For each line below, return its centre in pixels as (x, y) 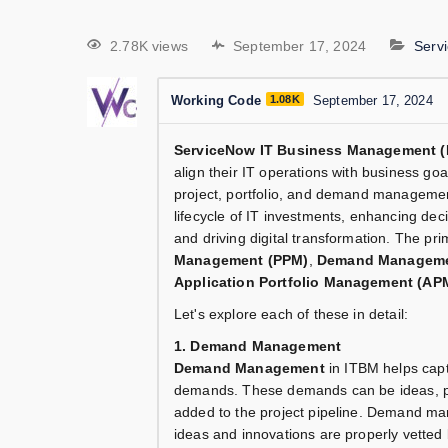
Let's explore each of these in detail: (291, 314)
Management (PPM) (241, 260)
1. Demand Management (258, 346)
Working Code (216, 101)
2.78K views (149, 46)
